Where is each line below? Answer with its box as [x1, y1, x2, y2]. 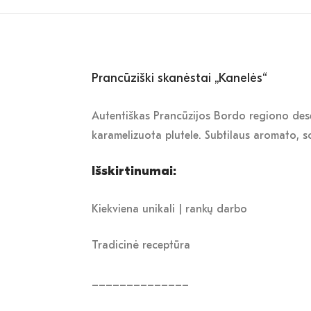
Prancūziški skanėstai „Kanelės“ [92, 71, 267, 86]
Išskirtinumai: [92, 164, 176, 179]
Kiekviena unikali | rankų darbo [92, 203, 247, 216]
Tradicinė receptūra [92, 239, 190, 252]
